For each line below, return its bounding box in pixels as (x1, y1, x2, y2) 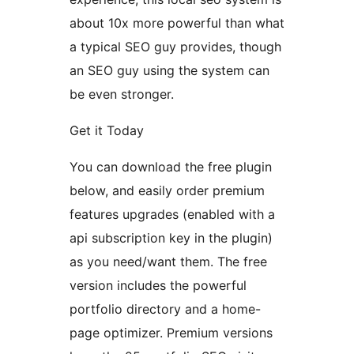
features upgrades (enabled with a (70, 206, 275, 223)
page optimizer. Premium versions (70, 325, 273, 341)
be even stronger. (70, 86, 174, 103)
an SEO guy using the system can (70, 62, 269, 79)
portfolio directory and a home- (70, 301, 261, 318)
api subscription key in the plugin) (70, 230, 273, 247)
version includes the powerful (70, 277, 247, 294)
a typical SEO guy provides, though (70, 39, 281, 55)
